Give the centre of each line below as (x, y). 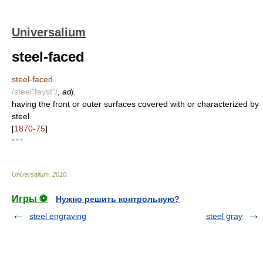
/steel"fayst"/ (35, 92)
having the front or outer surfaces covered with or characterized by (135, 104)
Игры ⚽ (30, 199)
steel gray (224, 216)
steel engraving (58, 216)
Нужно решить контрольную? (118, 199)
